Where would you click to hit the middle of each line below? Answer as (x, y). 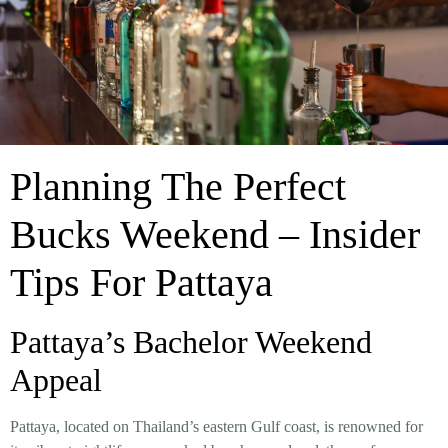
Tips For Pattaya (141, 282)
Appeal (56, 380)
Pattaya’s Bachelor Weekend (191, 342)
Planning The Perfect (178, 186)
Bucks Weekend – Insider (215, 234)
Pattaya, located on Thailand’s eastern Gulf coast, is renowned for (216, 426)
